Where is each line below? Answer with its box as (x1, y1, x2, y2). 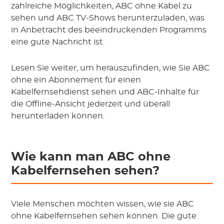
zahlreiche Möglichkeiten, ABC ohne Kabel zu (11, 2, 192, 10)
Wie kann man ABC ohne (11, 151, 171, 163)
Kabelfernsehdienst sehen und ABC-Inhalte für (11, 88, 199, 96)
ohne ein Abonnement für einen (11, 76, 141, 84)
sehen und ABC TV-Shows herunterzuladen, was (11, 14, 205, 22)
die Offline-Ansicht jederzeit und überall (11, 100, 170, 108)
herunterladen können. (11, 112, 105, 120)
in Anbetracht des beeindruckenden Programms (11, 26, 207, 34)
